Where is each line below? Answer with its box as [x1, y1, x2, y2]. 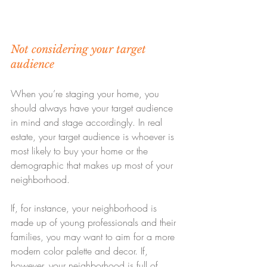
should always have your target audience [11, 101, 176, 115]
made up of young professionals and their [11, 216, 179, 229]
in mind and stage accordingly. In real [11, 116, 165, 129]
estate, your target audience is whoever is [11, 130, 177, 144]
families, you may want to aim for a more [11, 230, 178, 244]
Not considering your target [11, 43, 149, 57]
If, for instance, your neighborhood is [11, 201, 160, 215]
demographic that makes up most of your [11, 159, 176, 172]
